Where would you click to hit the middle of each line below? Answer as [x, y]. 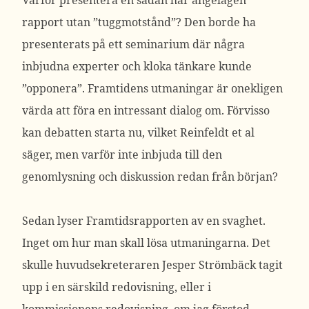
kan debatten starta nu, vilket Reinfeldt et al [138, 132]
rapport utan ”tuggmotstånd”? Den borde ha [139, 22]
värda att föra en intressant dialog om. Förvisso [146, 110]
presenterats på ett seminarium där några [133, 44]
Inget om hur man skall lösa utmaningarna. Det [146, 243]
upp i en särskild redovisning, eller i [117, 287]
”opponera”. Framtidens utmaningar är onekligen [152, 88]
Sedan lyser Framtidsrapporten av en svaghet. [144, 221]
